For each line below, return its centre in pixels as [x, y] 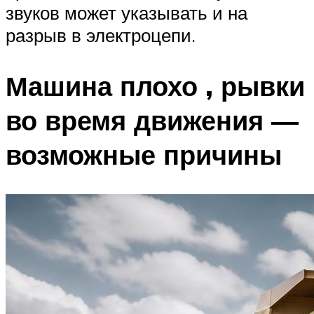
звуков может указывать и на [127, 13]
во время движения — [152, 121]
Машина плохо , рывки [155, 86]
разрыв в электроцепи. [101, 35]
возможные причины [144, 155]
